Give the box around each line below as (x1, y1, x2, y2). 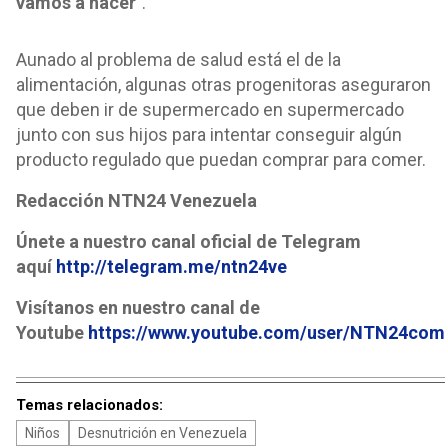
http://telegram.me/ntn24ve (56, 256, 287, 278)
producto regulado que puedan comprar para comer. (16, 149, 426, 171)
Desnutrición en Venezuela (78, 425, 247, 442)
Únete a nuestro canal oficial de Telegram (16, 231, 361, 253)
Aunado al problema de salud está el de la (16, 49, 341, 71)
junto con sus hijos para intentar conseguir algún (16, 124, 402, 146)
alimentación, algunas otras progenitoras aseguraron (16, 74, 431, 96)
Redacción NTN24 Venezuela (16, 190, 257, 212)
